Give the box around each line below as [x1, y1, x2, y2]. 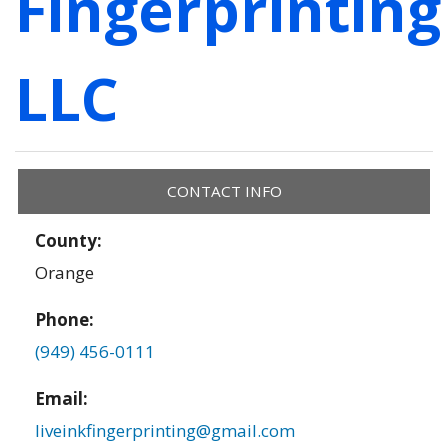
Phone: [35, 308, 95, 332]
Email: [35, 387, 89, 411]
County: [35, 229, 107, 253]
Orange [35, 260, 95, 284]
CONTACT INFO [166, 181, 282, 202]
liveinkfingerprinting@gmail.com [35, 418, 296, 442]
